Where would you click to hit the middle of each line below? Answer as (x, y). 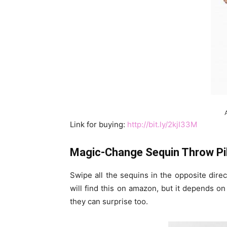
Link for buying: (99, 124)
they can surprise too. (109, 201)
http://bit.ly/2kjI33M (162, 124)
